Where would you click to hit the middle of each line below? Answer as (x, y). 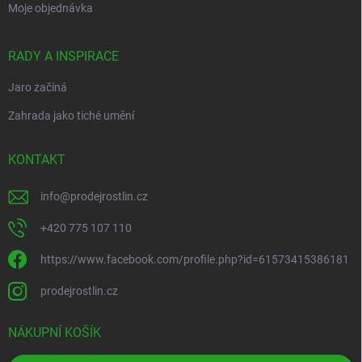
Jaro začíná (38, 88)
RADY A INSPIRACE (63, 57)
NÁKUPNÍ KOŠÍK (55, 333)
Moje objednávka (51, 8)
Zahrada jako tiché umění (71, 116)
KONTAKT (37, 160)
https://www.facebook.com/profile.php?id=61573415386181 (195, 260)
